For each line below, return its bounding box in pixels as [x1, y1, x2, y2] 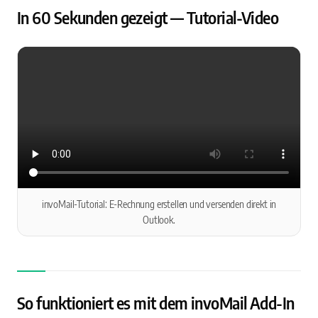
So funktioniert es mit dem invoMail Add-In [17, 293, 295, 314]
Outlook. [143, 214, 175, 226]
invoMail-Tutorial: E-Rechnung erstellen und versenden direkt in [41, 198, 277, 211]
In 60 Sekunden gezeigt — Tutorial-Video [17, 8, 279, 28]
